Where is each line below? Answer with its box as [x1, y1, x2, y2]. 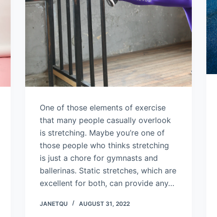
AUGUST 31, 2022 [79, 200, 130, 207]
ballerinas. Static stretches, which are [40, 165, 177, 175]
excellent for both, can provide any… [40, 178, 175, 188]
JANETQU [40, 200, 68, 207]
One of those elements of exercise [40, 102, 166, 112]
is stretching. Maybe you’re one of [40, 127, 165, 138]
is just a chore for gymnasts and [40, 153, 158, 163]
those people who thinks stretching [40, 140, 170, 150]
